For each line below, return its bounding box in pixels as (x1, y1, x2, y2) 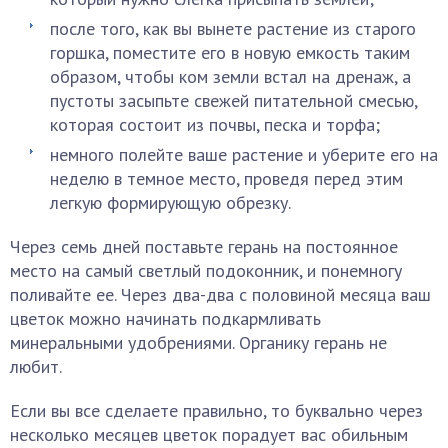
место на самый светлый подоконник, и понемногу (10, 259, 402, 282)
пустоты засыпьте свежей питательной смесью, (50, 89, 417, 112)
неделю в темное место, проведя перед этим (50, 167, 403, 190)
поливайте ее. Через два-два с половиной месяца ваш (10, 283, 431, 306)
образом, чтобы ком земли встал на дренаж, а (50, 65, 411, 88)
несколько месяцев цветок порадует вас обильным (10, 423, 408, 446)
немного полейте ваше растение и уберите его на (50, 143, 438, 166)
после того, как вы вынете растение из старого (50, 17, 416, 40)
